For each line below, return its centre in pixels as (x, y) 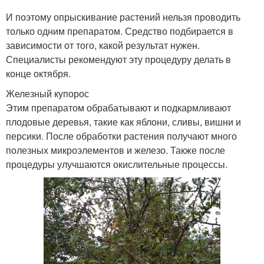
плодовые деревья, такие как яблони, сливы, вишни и (123, 122)
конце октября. (38, 73)
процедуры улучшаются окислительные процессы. (117, 164)
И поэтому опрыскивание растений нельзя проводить (123, 17)
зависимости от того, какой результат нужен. (103, 45)
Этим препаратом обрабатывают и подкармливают (118, 108)
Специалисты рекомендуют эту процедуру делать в (118, 59)
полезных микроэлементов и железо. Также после (115, 150)
